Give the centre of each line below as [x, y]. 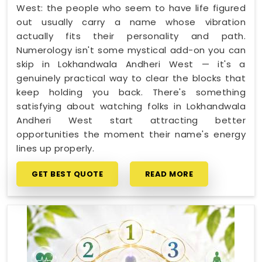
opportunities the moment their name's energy [131, 134]
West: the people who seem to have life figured [131, 8]
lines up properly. [55, 148]
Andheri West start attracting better [131, 120]
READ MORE [169, 174]
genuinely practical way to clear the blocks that [131, 78]
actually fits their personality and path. [131, 36]
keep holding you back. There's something [131, 92]
